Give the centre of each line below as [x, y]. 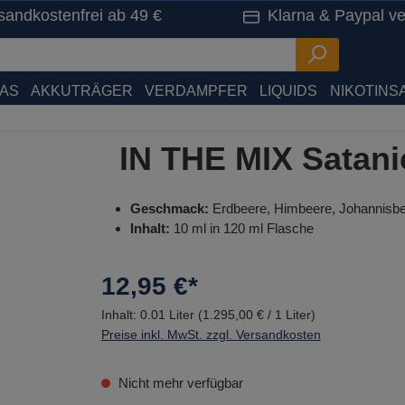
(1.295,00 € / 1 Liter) [256, 315]
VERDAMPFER [197, 91]
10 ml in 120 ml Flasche [241, 228]
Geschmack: [169, 208]
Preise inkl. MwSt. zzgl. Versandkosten [211, 334]
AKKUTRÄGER [82, 91]
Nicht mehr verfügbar [179, 383]
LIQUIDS [289, 91]
